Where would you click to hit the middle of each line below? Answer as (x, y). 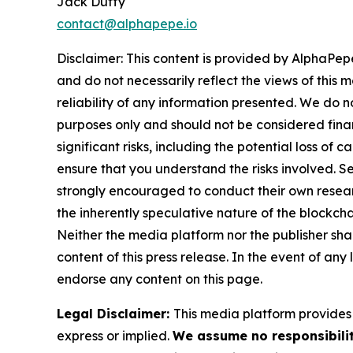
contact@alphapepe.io (127, 23)
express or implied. (115, 335)
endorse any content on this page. (160, 279)
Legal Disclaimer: (115, 313)
